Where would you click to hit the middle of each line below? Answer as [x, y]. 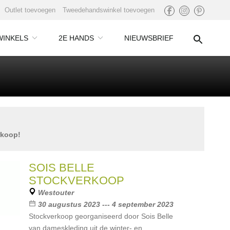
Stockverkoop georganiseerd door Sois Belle [101, 216]
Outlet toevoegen [30, 10]
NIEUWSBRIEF [149, 38]
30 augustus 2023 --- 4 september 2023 [106, 204]
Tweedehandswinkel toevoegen [109, 10]
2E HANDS [76, 38]
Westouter [56, 193]
